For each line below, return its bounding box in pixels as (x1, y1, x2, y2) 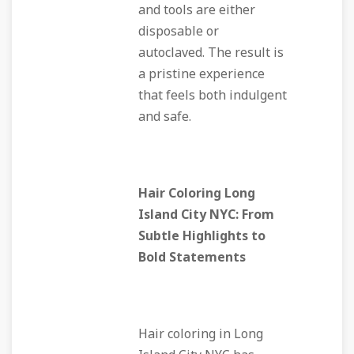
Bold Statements (138, 248, 246, 267)
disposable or (138, 22, 219, 41)
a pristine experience (138, 65, 265, 84)
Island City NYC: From (138, 205, 274, 224)
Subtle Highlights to (138, 227, 265, 246)
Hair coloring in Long (138, 325, 263, 344)
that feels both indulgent (138, 86, 287, 105)
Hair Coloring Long (138, 184, 255, 203)
